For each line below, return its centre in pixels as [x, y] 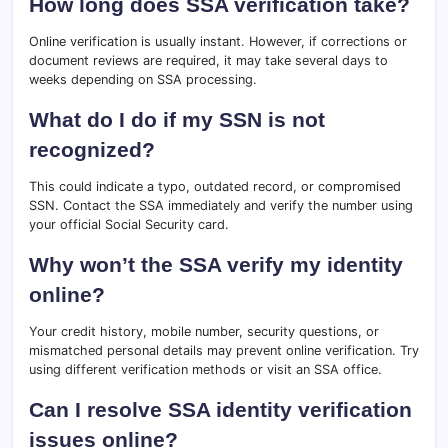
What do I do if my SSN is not [177, 120]
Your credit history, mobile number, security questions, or [204, 332]
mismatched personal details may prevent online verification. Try [224, 351]
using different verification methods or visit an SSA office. [205, 370]
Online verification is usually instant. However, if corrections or [218, 42]
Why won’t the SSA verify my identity [216, 265]
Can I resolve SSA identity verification [220, 410]
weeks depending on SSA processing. [143, 80]
